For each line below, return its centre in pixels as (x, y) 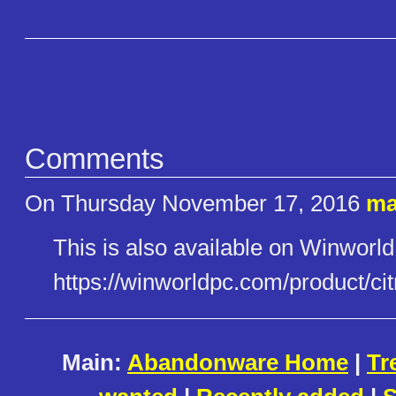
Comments (95, 159)
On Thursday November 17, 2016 (195, 204)
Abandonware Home (238, 363)
